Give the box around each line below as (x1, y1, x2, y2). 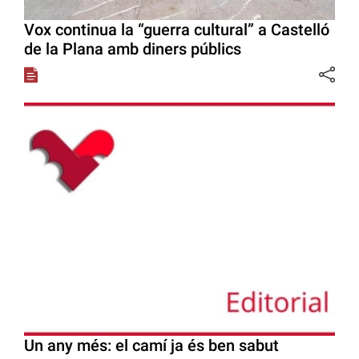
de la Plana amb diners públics (24, 38, 241, 58)
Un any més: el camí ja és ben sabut (24, 335, 279, 355)
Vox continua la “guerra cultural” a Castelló (24, 19, 329, 39)
